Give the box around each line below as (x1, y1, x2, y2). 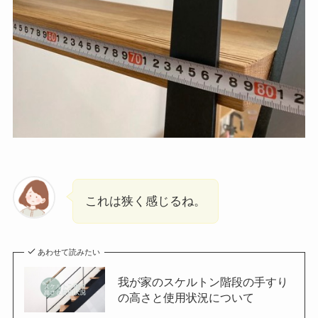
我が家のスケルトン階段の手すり (117, 275, 288, 288)
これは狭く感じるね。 (84, 194, 206, 208)
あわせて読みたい (38, 247, 101, 256)
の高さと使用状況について (117, 290, 254, 304)
